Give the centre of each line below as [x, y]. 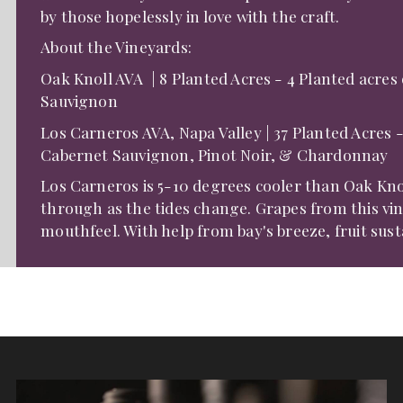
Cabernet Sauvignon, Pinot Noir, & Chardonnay [215, 154]
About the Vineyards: [116, 47]
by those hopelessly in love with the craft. [192, 15]
